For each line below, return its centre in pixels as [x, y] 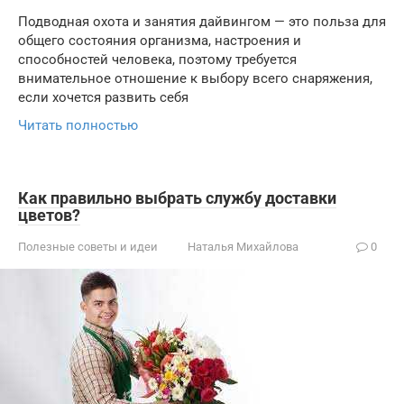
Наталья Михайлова [243, 247]
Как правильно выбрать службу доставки [177, 198]
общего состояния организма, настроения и [160, 41]
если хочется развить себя [103, 97]
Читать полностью [78, 125]
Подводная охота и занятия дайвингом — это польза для [202, 22]
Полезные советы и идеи [88, 247]
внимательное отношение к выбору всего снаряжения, [195, 78]
